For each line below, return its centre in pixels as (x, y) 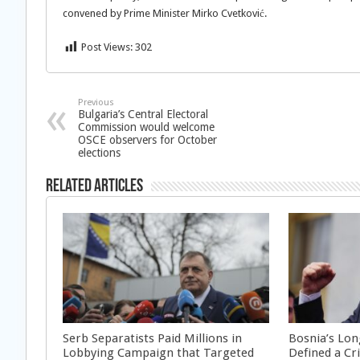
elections (99, 153)
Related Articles (94, 187)
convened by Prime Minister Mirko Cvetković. (165, 13)
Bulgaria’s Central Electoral (143, 114)
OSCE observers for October (147, 140)
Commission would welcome (146, 127)
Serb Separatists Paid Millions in (152, 338)
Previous (96, 102)
